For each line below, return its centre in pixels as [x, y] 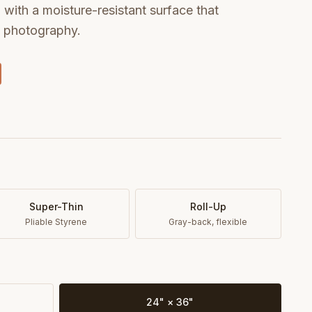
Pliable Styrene [56, 222]
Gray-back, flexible [208, 222]
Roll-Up [208, 206]
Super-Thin [56, 206]
